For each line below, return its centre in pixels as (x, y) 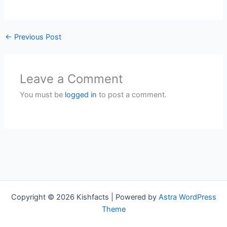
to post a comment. (132, 95)
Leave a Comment (72, 79)
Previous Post (36, 37)
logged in (81, 95)
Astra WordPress (187, 197)
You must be (43, 95)
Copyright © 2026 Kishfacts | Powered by (85, 197)
